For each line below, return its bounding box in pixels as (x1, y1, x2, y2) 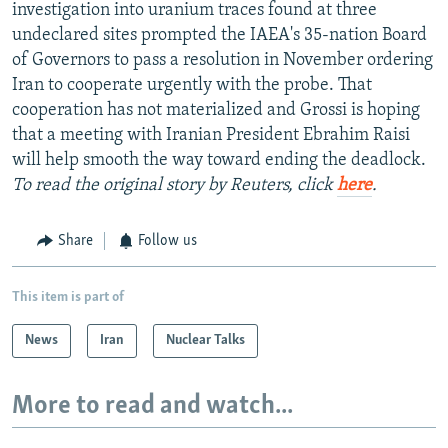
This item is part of (12, 289, 124, 305)
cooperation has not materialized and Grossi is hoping (12, 101, 420, 121)
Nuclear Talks (166, 332, 245, 348)
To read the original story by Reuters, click (12, 176, 337, 196)
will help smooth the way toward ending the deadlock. (12, 151, 426, 171)
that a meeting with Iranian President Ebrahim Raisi (12, 126, 410, 146)
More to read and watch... (12, 392, 293, 420)
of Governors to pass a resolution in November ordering (12, 51, 433, 71)
